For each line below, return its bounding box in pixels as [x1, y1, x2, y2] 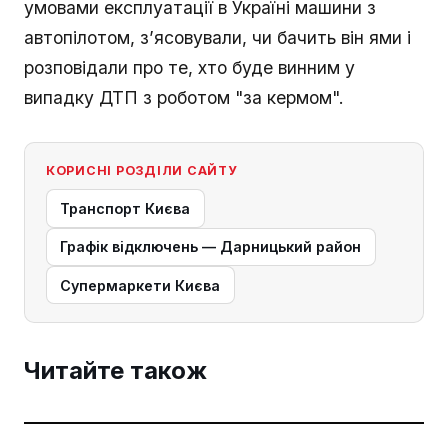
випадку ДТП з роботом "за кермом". [24, 87, 344, 109]
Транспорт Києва [60, 199, 191, 217]
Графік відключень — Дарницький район [60, 238, 362, 256]
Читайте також [24, 355, 207, 385]
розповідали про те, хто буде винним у [24, 57, 355, 79]
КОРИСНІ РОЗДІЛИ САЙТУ [45, 162, 238, 178]
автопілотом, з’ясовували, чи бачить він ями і [24, 27, 411, 49]
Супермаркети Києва [60, 276, 221, 294]
